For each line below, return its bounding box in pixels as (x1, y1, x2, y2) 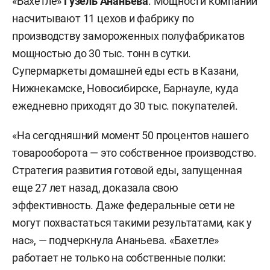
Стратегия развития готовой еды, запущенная (12, 163, 242, 177)
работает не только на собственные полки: (12, 251, 225, 264)
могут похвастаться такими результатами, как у (12, 216, 252, 229)
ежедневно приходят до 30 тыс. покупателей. (12, 99, 238, 112)
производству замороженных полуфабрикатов (12, 29, 245, 42)
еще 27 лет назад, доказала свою (12, 181, 178, 194)
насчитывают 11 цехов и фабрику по (12, 11, 194, 25)
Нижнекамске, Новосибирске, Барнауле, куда (12, 81, 239, 95)
